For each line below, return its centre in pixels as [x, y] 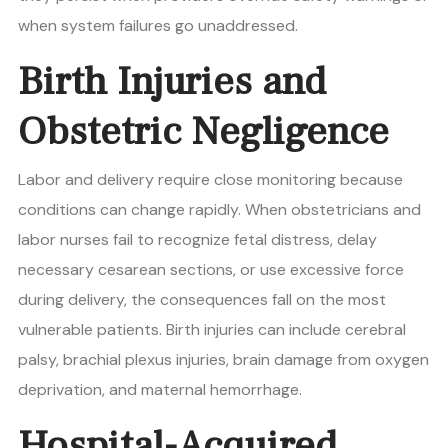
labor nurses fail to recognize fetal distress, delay [197, 240]
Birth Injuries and [172, 82]
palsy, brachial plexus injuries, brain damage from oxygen [223, 360]
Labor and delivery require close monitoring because [210, 180]
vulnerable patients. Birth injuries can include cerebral [212, 330]
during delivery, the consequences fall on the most [202, 300]
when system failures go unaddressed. [158, 26]
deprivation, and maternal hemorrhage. [160, 390]
